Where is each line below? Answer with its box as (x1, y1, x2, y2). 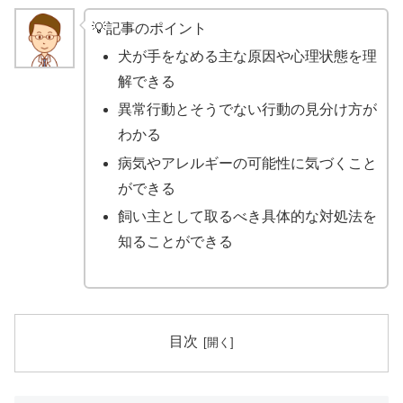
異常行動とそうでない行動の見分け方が (117, 102, 377, 118)
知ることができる (117, 233, 233, 249)
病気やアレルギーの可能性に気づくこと (117, 155, 377, 171)
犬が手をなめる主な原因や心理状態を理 (117, 49, 377, 65)
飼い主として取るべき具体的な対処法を (117, 208, 377, 224)
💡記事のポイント (91, 21, 207, 37)
